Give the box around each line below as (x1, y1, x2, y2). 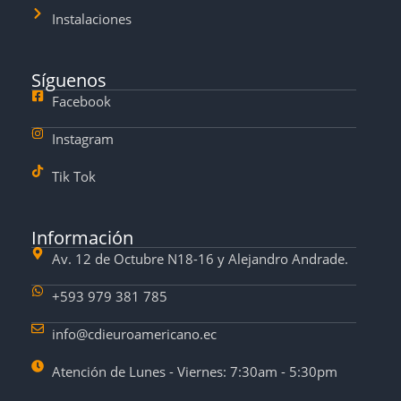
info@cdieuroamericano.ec (51, 325, 217, 343)
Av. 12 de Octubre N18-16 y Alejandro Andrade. (51, 250, 348, 268)
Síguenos (31, 68, 107, 92)
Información (31, 226, 133, 250)
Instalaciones (51, 10, 132, 28)
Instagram (51, 130, 114, 148)
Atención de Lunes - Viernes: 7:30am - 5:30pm (51, 363, 337, 380)
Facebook (51, 92, 111, 110)
